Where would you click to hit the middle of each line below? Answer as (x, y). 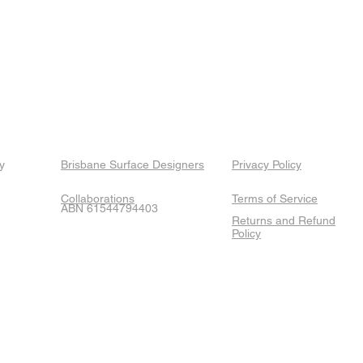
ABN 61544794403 (109, 208)
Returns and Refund (284, 220)
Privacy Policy (267, 164)
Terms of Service (275, 198)
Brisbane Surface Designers (132, 164)
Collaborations (98, 198)
